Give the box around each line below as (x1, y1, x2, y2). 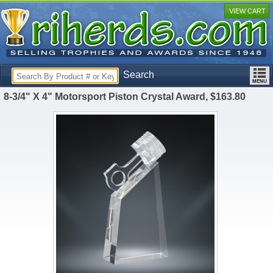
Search (123, 69, 154, 80)
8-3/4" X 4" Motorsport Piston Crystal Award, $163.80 (4, 91, 246, 102)
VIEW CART (229, 7, 266, 15)
